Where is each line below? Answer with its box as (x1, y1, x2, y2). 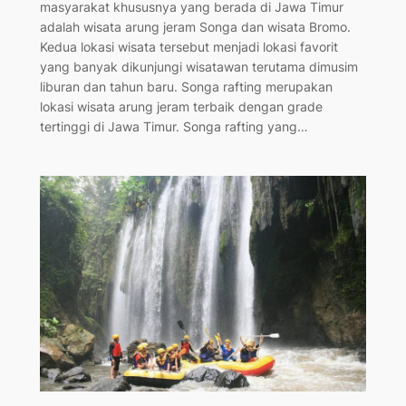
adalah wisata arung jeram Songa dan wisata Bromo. (39, 18, 351, 34)
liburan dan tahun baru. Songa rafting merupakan (39, 78, 333, 94)
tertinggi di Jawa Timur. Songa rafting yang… (39, 118, 308, 134)
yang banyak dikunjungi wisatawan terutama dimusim (39, 58, 358, 74)
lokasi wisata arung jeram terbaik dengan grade (39, 98, 323, 114)
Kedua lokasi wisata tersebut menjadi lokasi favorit (39, 38, 338, 54)
